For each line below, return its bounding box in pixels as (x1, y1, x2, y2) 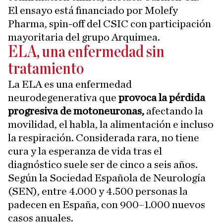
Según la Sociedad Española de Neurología (8, 172, 206, 183)
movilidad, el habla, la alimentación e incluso (8, 119, 214, 130)
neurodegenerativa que (8, 92, 118, 103)
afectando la (146, 106, 203, 116)
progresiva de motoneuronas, (8, 106, 146, 116)
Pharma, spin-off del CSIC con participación (8, 18, 211, 29)
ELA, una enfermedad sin (8, 44, 165, 60)
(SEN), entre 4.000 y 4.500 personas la (8, 186, 188, 197)
